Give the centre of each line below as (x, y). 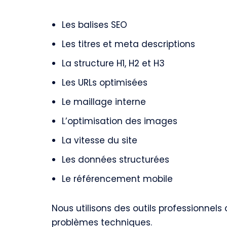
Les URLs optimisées (105, 83)
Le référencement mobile (117, 179)
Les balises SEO (94, 25)
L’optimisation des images (120, 121)
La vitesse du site (100, 140)
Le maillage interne (104, 102)
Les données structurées (116, 160)
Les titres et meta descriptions (128, 44)
